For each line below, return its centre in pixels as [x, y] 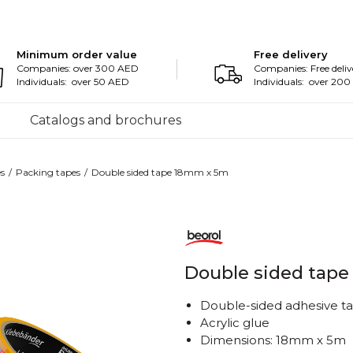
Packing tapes [48, 172]
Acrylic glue [235, 323]
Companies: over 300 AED [78, 68]
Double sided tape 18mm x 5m [160, 172]
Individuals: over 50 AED [73, 82]
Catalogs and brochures [106, 120]
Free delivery [291, 54]
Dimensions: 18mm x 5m [273, 340]
